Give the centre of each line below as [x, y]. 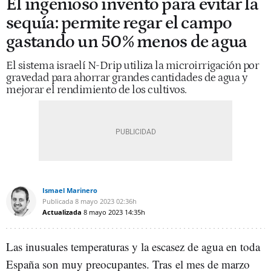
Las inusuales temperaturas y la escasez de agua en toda [133, 247]
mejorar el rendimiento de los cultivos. [96, 90]
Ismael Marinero [70, 190]
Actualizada [62, 212]
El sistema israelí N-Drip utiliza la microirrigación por [132, 66]
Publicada [58, 201]
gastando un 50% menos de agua [127, 42]
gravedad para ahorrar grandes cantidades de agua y [126, 78]
